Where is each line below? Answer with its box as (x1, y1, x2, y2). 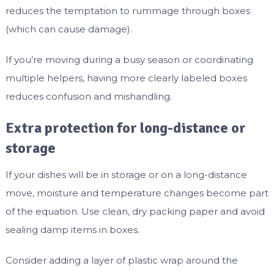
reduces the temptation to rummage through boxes (5, 5, 250, 17)
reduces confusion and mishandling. (5, 91, 172, 103)
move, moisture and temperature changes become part (5, 187, 268, 199)
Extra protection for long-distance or (5, 119, 246, 138)
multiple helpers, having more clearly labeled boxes (5, 72, 247, 84)
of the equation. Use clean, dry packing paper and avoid (5, 206, 265, 218)
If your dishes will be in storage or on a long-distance (5, 169, 247, 181)
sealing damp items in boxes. (5, 224, 139, 236)
